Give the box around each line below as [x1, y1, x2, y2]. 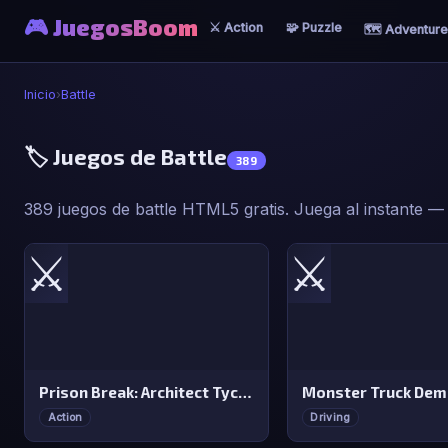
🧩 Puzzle [285, 20, 342, 35]
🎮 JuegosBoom [24, 14, 198, 41]
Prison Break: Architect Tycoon [238, 383, 253, 402]
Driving [310, 410, 351, 424]
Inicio [24, 87, 56, 102]
